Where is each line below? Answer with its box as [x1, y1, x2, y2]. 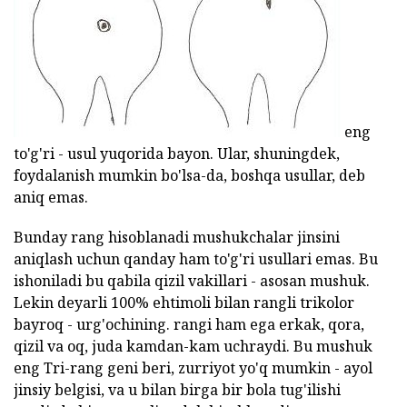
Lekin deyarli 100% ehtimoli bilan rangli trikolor [14, 292, 354, 313]
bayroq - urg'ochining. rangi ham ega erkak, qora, [14, 313, 364, 334]
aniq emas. [14, 186, 88, 207]
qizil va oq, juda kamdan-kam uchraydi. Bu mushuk [14, 335, 372, 356]
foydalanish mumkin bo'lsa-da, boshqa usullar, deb [14, 164, 365, 185]
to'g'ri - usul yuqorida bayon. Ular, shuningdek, [14, 143, 340, 164]
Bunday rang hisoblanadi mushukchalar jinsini [14, 226, 340, 247]
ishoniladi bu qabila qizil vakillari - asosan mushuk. [14, 270, 370, 291]
